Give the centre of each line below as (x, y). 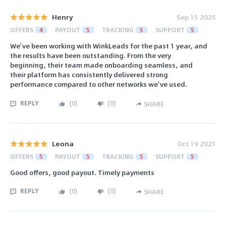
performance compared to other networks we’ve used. (99, 84)
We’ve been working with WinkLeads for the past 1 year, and (109, 46)
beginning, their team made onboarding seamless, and (101, 65)
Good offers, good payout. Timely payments (82, 172)
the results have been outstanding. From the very (91, 55)
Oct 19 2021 (196, 143)
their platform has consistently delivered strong (89, 75)
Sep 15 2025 (196, 17)
